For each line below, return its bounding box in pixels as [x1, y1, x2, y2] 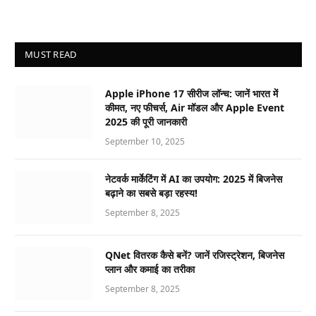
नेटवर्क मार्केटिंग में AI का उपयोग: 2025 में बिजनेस [105, 171, 282, 186]
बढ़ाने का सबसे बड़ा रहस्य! [105, 186, 197, 200]
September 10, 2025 [105, 135, 185, 147]
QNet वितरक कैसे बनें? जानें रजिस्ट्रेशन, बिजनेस [105, 248, 284, 262]
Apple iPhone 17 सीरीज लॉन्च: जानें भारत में [105, 86, 278, 100]
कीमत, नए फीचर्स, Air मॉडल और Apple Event [105, 100, 284, 114]
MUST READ [25, 47, 77, 61]
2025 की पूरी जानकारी [105, 114, 187, 128]
